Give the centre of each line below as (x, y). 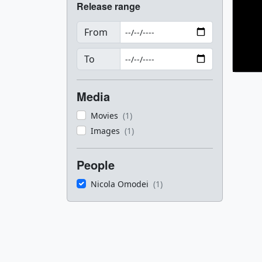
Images (106, 131)
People (96, 165)
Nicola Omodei (121, 184)
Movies (106, 116)
